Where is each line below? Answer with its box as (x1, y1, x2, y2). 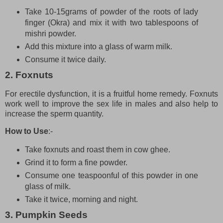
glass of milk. (24, 182, 71, 191)
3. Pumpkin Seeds (5, 209, 88, 220)
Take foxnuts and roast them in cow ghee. (24, 145, 170, 154)
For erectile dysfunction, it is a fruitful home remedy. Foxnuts (5, 89, 218, 98)
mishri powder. (24, 29, 76, 38)
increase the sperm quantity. (5, 109, 104, 118)
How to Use (5, 127, 48, 136)
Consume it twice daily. (24, 55, 106, 64)
